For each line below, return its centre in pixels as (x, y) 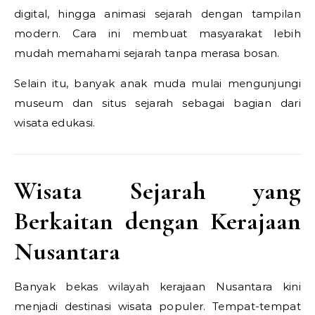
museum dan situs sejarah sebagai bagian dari (157, 103)
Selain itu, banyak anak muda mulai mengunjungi (157, 83)
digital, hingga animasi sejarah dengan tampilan (157, 14)
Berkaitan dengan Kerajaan (157, 221)
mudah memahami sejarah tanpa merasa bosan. (147, 53)
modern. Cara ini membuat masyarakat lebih (157, 33)
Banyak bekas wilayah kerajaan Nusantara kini (157, 287)
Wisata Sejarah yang (157, 191)
